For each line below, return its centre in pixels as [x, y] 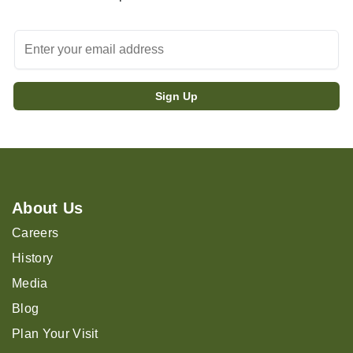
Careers [35, 233]
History [33, 258]
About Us [48, 208]
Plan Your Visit [55, 334]
